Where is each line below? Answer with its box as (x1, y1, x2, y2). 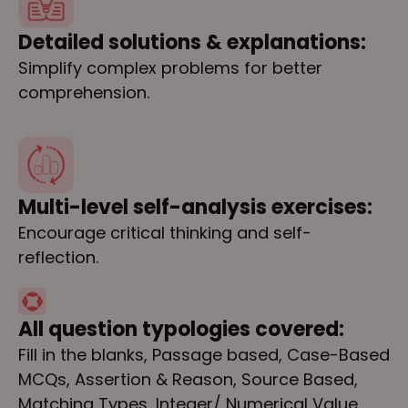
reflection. (18, 245, 98, 269)
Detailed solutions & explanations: (18, 28, 366, 57)
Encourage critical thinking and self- (18, 220, 311, 244)
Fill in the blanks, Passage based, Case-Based (18, 343, 390, 367)
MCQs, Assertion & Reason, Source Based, (18, 368, 358, 392)
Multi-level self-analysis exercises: (18, 192, 372, 221)
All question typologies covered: (18, 315, 344, 344)
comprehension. (18, 81, 149, 105)
